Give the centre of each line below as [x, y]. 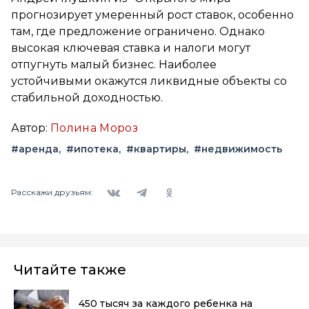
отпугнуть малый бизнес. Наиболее [114, 64]
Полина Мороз [94, 128]
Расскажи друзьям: [52, 192]
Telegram [148, 183]
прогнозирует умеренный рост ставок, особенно [152, 14]
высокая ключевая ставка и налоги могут [131, 48]
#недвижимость [238, 149]
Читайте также [70, 269]
